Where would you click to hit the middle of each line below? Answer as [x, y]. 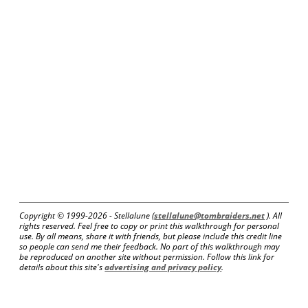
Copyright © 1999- [54, 215]
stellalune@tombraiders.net [210, 215]
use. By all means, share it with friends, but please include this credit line [151, 236]
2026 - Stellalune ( [121, 215]
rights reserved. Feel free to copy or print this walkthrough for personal [150, 225]
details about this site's [62, 267]
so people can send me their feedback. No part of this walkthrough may [150, 246]
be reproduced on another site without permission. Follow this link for [147, 256]
